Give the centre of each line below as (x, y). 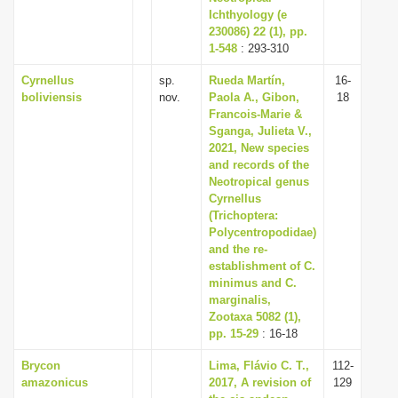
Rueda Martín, (247, 80)
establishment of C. (262, 266)
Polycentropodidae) (263, 232)
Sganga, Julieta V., (260, 131)
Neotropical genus (259, 182)
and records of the (259, 165)
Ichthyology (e (248, 15)
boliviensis (52, 97)
